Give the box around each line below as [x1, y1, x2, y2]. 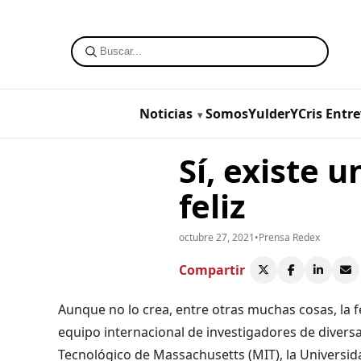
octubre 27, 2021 [179, 230, 255, 244]
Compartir [179, 260, 245, 279]
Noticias [139, 104, 193, 122]
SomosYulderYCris [205, 104, 322, 122]
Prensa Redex [259, 230, 320, 244]
